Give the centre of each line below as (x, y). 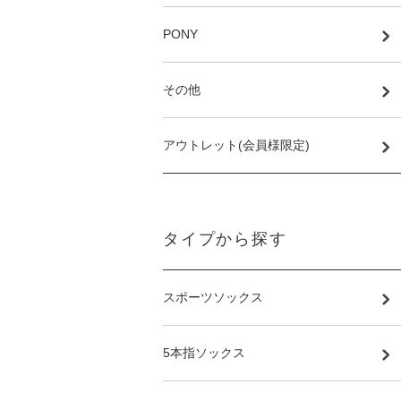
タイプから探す (225, 239)
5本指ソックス (204, 353)
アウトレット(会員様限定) (236, 145)
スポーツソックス (213, 297)
